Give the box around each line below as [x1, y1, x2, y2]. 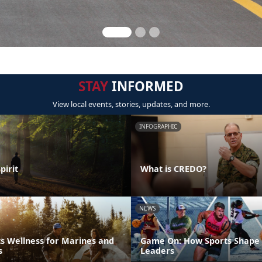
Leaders [140, 244, 174, 256]
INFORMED [108, 77, 184, 95]
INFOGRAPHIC [139, 122, 177, 130]
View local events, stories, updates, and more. [52, 99, 210, 109]
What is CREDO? [140, 163, 206, 174]
